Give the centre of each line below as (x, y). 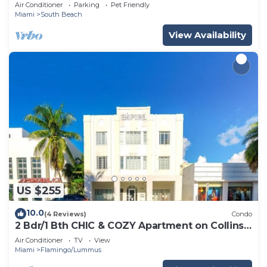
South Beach (61, 14)
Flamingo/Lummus (71, 250)
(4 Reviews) (65, 214)
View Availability (207, 35)
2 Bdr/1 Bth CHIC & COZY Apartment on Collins (129, 226)
